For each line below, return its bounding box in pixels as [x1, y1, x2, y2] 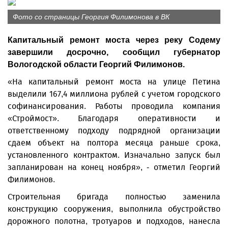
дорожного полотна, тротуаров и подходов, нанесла [8, 216, 220, 226]
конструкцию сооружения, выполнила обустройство [8, 204, 220, 214]
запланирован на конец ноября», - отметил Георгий [8, 162, 220, 172]
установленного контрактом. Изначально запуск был [8, 150, 220, 160]
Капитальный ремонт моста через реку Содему [8, 36, 220, 44]
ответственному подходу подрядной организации [8, 126, 220, 135]
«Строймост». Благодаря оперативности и [8, 113, 220, 123]
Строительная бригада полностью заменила [8, 192, 220, 202]
